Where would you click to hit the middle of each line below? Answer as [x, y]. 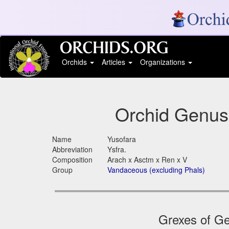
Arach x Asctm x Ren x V [147, 160]
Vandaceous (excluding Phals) [156, 170]
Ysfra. [117, 150]
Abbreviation [72, 150]
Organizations [163, 62]
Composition [72, 160]
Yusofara [122, 139]
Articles [114, 62]
